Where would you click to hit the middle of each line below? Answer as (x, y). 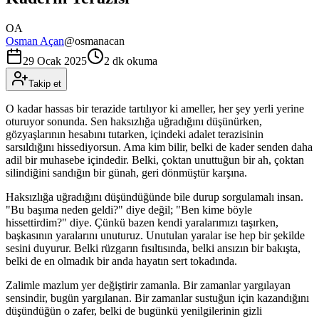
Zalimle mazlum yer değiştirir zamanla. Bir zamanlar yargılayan (148, 285)
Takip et (45, 83)
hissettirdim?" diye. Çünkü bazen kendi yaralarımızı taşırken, (142, 222)
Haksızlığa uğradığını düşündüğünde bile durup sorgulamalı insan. (155, 197)
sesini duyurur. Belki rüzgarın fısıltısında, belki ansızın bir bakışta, (153, 248)
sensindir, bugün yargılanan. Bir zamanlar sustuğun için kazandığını (157, 298)
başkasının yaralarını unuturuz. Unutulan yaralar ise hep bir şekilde (155, 235)
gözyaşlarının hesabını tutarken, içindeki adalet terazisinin (135, 134)
